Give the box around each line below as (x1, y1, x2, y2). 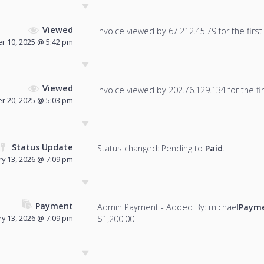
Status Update (12, 141, 73, 153)
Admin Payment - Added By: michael (97, 202, 239, 213)
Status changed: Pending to (97, 143, 205, 154)
